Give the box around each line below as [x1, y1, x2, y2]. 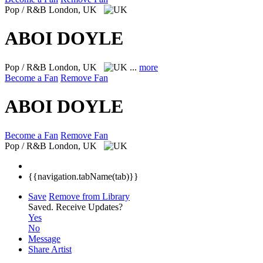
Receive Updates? [56, 201, 123, 212]
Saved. [28, 201, 56, 212]
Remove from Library [49, 191, 130, 201]
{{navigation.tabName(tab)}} [28, 171, 139, 181]
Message [28, 233, 60, 244]
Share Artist [28, 244, 72, 254]
